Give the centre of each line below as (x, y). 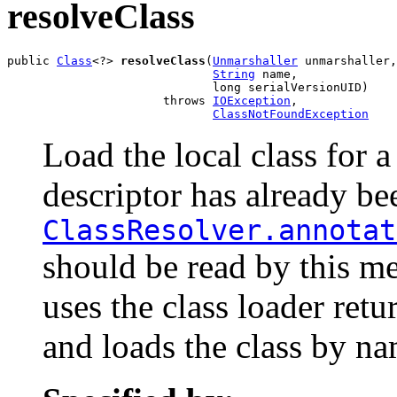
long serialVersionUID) (188, 87)
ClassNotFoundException (291, 113)
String (234, 74)
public (32, 60)
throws (110, 100)
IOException (252, 100)
